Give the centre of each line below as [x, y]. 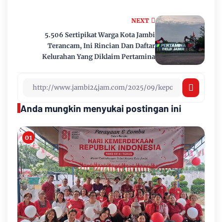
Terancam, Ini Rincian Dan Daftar [101, 46]
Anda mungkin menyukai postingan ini [101, 108]
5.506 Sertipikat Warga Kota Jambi [100, 35]
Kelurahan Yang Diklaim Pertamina [99, 56]
